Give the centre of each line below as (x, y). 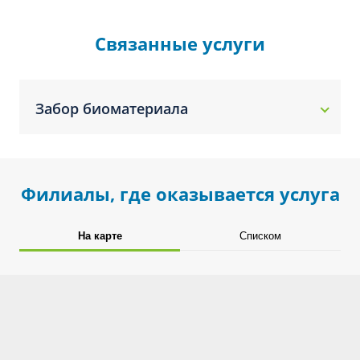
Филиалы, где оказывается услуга (180, 194)
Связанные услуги (180, 43)
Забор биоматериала (112, 108)
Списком (260, 236)
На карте (100, 236)
